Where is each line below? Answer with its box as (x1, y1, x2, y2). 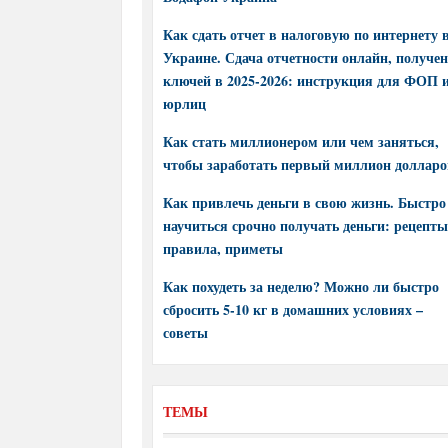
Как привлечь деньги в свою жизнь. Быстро (163, 192, 446, 213)
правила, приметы (163, 238, 283, 259)
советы (163, 322, 208, 343)
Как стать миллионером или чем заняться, (163, 131, 439, 152)
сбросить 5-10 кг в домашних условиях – (163, 299, 423, 320)
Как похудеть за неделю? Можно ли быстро (163, 276, 439, 297)
